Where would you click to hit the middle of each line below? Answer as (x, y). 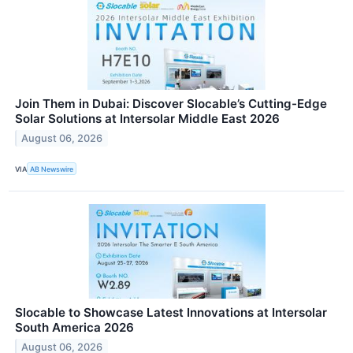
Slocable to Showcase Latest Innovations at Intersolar (171, 313)
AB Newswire (52, 169)
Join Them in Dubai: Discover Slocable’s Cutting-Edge (171, 104)
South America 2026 (74, 328)
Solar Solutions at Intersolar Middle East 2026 (147, 119)
